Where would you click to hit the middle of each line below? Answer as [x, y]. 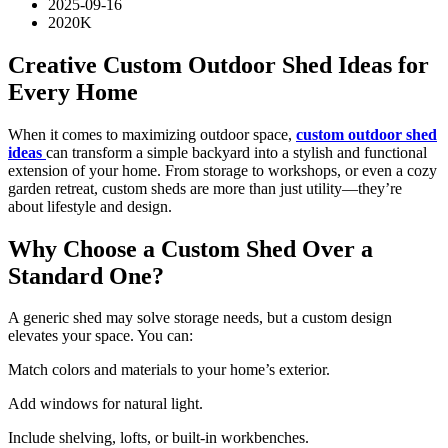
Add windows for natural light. [105, 404]
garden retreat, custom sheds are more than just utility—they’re [205, 188]
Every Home [73, 91]
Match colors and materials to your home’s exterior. [169, 370]
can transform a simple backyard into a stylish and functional [236, 152]
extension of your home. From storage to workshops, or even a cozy [222, 170]
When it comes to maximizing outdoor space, [152, 134]
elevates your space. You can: [100, 336]
